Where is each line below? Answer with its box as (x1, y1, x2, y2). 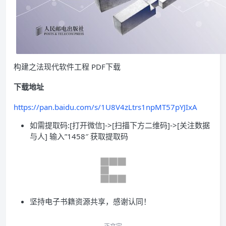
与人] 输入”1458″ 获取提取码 (30, 131, 130, 141)
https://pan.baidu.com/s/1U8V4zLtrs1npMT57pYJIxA (14, 101, 197, 112)
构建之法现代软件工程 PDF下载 (14, 61, 121, 72)
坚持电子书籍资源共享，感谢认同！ (30, 196, 151, 206)
